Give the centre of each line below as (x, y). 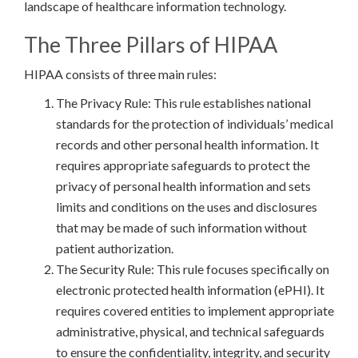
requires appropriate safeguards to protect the (183, 165)
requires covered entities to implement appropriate (195, 310)
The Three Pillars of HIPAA (151, 44)
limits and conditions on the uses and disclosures (187, 206)
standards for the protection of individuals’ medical (195, 123)
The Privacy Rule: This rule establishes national (183, 102)
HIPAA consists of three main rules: (120, 74)
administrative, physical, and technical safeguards (190, 331)
